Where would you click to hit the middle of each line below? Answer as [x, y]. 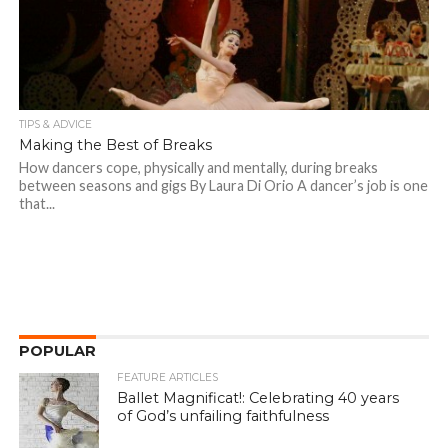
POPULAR [57, 351]
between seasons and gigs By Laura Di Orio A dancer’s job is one [223, 186]
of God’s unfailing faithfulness [223, 416]
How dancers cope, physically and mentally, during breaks [198, 168]
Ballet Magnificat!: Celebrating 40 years [258, 398]
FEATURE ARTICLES [168, 378]
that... [36, 204]
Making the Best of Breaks [115, 145]
